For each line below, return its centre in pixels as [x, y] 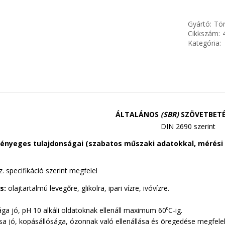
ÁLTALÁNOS [138, 114]
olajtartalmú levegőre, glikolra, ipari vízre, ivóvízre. [88, 188]
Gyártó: [200, 24]
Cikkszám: [204, 33]
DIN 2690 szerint [188, 126]
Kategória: [205, 43]
